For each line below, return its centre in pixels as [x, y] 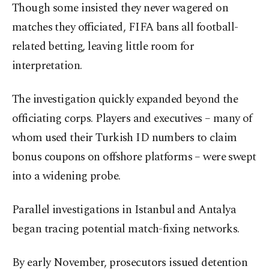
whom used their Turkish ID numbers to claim [125, 138]
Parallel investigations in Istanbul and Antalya [124, 210]
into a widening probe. [66, 177]
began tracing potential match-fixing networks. [126, 229]
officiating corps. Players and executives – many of [132, 119]
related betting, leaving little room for [103, 47]
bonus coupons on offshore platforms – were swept [134, 157]
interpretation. [47, 66]
